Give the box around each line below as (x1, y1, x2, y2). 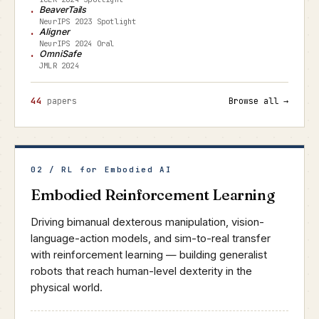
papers (42, 95, 77, 106)
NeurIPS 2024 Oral (39, 38, 115, 48)
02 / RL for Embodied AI (31, 164, 172, 174)
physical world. (31, 281, 103, 294)
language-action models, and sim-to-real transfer (31, 232, 271, 245)
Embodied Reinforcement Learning (31, 186, 275, 204)
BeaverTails (39, 4, 87, 15)
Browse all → (229, 95, 288, 106)
